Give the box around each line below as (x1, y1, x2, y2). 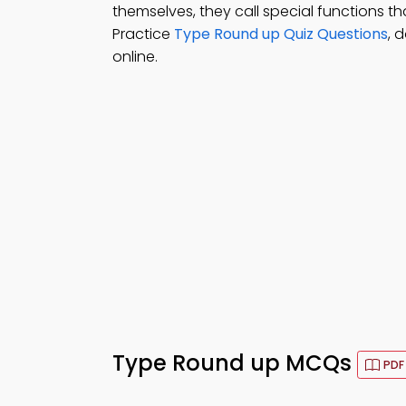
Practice (112, 24, 174, 44)
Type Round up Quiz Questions (174, 24, 388, 44)
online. (112, 46, 158, 67)
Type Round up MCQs (112, 348, 357, 379)
